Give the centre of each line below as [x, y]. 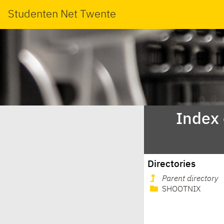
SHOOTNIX [180, 190]
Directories [172, 164]
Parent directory [190, 179]
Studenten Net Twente [62, 14]
